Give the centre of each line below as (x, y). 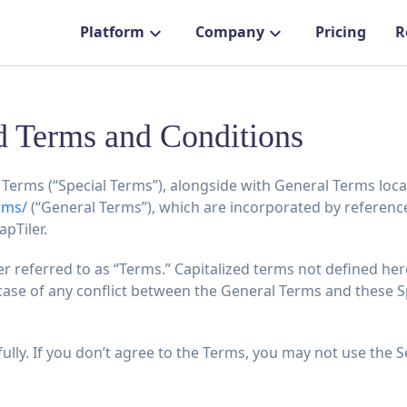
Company (230, 32)
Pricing (341, 32)
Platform (112, 32)
